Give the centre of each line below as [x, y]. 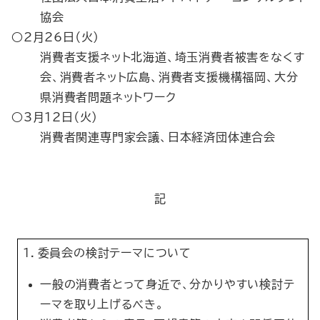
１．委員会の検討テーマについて [107, 253]
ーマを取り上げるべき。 [102, 304]
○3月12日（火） [55, 117]
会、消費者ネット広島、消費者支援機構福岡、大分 [169, 77]
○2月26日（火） [56, 37]
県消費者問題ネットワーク [108, 97]
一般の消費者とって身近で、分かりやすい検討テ [167, 284]
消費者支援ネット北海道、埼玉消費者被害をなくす [172, 57]
